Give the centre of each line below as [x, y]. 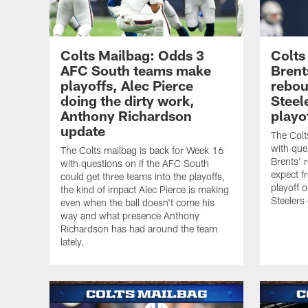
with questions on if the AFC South [135, 164]
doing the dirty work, [128, 101]
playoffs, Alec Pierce [127, 86]
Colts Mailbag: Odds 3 [132, 55]
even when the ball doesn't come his [137, 203]
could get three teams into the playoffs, [143, 177]
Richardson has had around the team [139, 229]
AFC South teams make [136, 70]
